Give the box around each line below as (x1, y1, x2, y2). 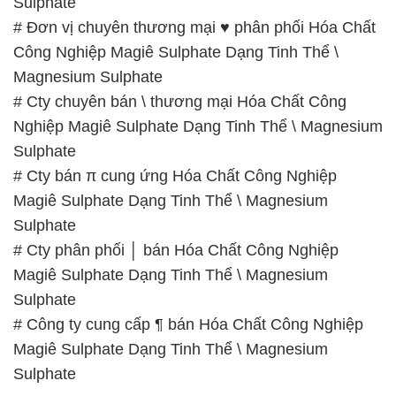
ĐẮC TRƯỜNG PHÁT (13, 341, 171, 360)
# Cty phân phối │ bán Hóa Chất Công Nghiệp (13, 133, 339, 151)
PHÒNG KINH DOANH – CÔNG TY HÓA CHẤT (34, 316, 376, 335)
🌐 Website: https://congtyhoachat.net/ (13, 375, 276, 393)
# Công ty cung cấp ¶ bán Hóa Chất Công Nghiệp (13, 207, 363, 225)
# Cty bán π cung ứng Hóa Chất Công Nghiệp (13, 58, 337, 77)
